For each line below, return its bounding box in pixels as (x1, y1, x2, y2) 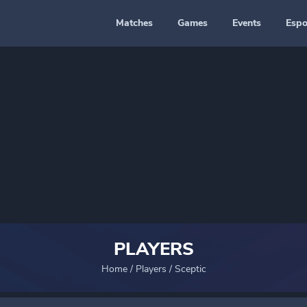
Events (232, 16, 261, 29)
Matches (116, 16, 153, 29)
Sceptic (174, 262, 206, 275)
